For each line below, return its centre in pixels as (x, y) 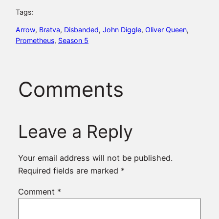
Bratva (50, 30)
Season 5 (73, 41)
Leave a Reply (75, 131)
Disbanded (81, 30)
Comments (71, 89)
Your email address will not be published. (95, 158)
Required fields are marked (69, 171)
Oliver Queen (166, 30)
